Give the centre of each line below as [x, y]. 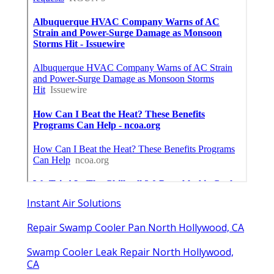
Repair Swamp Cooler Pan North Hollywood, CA [135, 228]
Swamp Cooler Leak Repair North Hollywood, [130, 252]
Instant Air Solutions [74, 203]
